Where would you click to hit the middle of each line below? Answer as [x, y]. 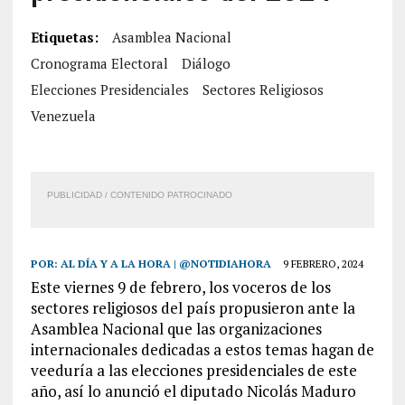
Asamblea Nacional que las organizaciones [176, 329]
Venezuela [63, 116]
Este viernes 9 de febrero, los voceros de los [180, 287]
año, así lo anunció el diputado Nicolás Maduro [193, 391]
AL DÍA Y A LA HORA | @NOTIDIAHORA [165, 264]
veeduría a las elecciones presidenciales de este [193, 370]
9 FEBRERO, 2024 [323, 264]
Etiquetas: [64, 37]
